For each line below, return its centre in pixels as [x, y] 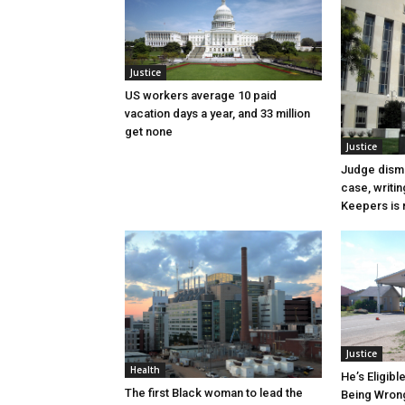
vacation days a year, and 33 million [217, 113]
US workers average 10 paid [201, 95]
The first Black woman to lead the [214, 392]
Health [145, 369]
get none [149, 131]
